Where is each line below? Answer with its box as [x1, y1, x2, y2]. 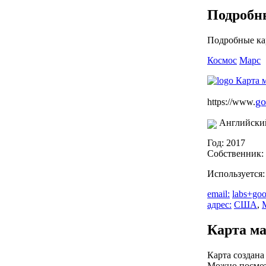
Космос [207, 55, 237, 66]
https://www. [207, 97, 255, 107]
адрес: [207, 199, 232, 210]
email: [207, 189, 230, 199]
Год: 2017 [207, 138, 245, 148]
